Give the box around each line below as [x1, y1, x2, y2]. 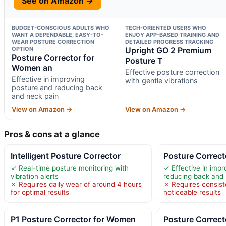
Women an [12, 62, 52, 73]
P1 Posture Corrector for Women [11, 214, 136, 224]
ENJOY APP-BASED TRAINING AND [125, 31, 219, 38]
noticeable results [163, 188, 221, 196]
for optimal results [11, 188, 69, 196]
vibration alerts [11, 172, 59, 180]
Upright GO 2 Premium [125, 45, 211, 55]
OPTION [12, 45, 33, 52]
